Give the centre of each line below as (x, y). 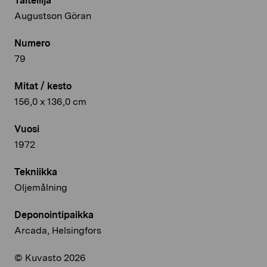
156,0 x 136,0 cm (50, 102)
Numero (32, 44)
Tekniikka (36, 172)
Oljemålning (41, 188)
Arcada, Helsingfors (58, 231)
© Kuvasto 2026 (50, 258)
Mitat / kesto (43, 86)
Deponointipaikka (54, 215)
